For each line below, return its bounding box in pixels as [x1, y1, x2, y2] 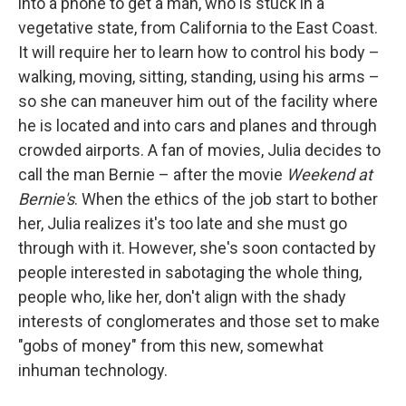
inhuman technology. [18, 360, 168, 380]
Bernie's [18, 188, 74, 208]
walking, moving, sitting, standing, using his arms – [18, 66, 380, 86]
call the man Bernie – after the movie [18, 164, 286, 184]
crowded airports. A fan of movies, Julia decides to [18, 140, 381, 159]
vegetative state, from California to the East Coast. [18, 17, 378, 37]
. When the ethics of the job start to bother [74, 188, 378, 208]
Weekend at [286, 164, 372, 184]
